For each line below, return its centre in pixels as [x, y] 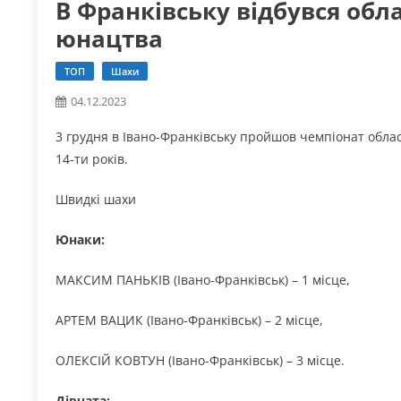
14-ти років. [92, 159]
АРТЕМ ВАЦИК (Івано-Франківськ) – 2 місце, [189, 320]
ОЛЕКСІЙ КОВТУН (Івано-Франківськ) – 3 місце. [200, 361]
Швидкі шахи [96, 200]
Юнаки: [80, 240]
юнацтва [109, 39]
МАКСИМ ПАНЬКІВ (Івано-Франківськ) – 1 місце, [203, 280]
